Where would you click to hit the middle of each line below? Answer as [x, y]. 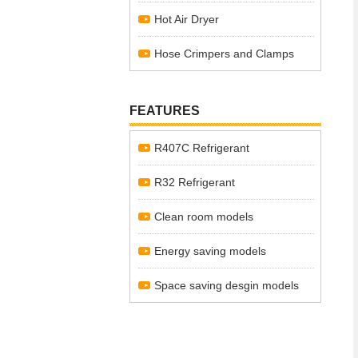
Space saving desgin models [227, 285]
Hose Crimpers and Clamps [224, 54]
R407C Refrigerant [202, 148]
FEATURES [165, 111]
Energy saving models [210, 251]
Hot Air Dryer [187, 19]
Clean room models [204, 217]
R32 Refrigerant [195, 182]
